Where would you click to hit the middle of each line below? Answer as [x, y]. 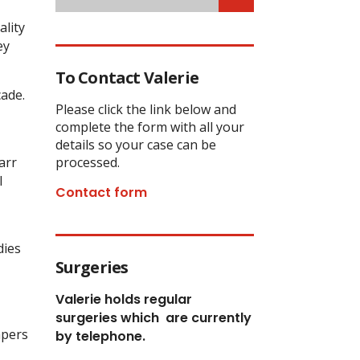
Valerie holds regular [123, 299]
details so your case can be [135, 144]
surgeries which [108, 317]
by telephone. [100, 336]
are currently [207, 317]
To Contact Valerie [127, 77]
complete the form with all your [149, 127]
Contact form [101, 192]
